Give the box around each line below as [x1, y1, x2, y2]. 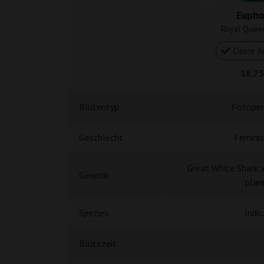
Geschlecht [79, 131, 123, 143]
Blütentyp [79, 101, 119, 113]
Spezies [79, 207, 108, 219]
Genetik [79, 169, 109, 181]
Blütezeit [79, 237, 117, 249]
